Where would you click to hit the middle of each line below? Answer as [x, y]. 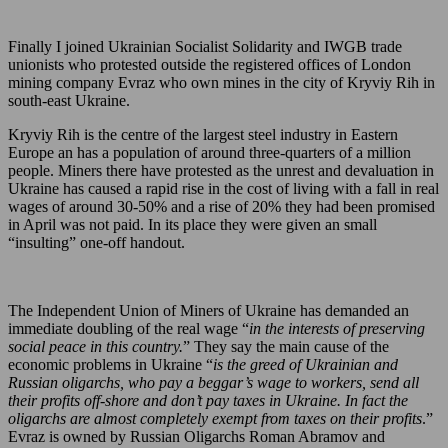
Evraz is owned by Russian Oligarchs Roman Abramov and [196, 436]
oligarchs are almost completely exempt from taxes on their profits [215, 418]
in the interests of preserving [337, 328]
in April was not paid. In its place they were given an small [192, 224]
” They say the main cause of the [286, 346]
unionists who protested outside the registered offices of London [209, 64]
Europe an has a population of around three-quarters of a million [209, 152]
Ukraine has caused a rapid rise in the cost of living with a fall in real [223, 188]
